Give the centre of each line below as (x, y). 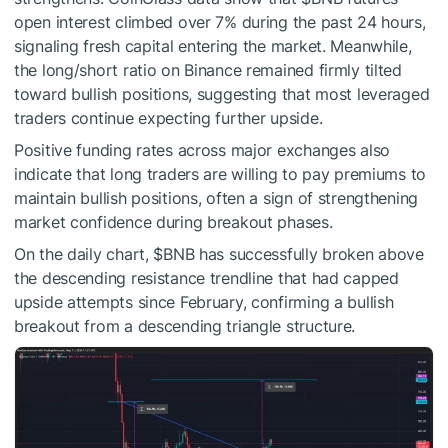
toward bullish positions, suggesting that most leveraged (222, 93)
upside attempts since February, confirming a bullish (204, 301)
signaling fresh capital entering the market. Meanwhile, (213, 45)
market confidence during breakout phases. (173, 221)
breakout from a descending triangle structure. (185, 325)
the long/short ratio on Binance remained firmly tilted (208, 69)
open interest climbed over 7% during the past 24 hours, (220, 21)
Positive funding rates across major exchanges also (202, 149)
